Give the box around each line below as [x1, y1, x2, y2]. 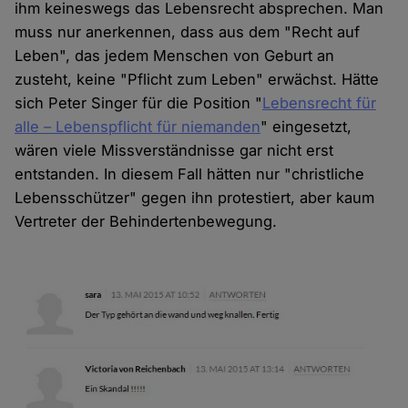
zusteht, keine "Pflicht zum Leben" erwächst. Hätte [15, 70, 380, 89]
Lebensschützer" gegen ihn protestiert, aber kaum [15, 189, 375, 208]
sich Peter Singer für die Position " [15, 94, 263, 113]
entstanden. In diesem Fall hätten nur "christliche [15, 165, 365, 184]
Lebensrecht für [262, 94, 377, 113]
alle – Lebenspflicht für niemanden [15, 117, 261, 137]
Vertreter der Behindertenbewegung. [15, 212, 278, 231]
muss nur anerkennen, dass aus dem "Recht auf [15, 23, 361, 42]
